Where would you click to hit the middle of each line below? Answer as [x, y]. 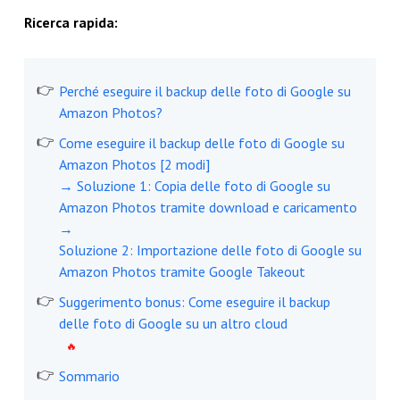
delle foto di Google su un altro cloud [173, 324]
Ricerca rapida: [71, 23]
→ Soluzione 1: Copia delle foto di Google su [194, 186]
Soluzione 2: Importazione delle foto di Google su [210, 250]
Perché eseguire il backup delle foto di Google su [204, 92]
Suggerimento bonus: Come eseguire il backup [194, 302]
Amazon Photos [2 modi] [134, 165]
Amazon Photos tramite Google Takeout [182, 272]
